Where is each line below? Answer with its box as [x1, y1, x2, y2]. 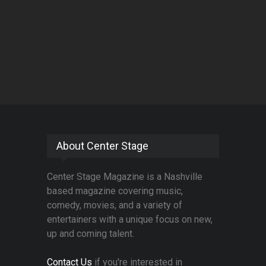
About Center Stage [56, 140, 148, 153]
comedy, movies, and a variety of [47, 199, 182, 211]
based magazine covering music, [47, 185, 183, 197]
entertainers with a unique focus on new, [47, 214, 213, 226]
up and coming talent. [47, 228, 134, 240]
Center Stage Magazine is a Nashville [47, 171, 202, 183]
